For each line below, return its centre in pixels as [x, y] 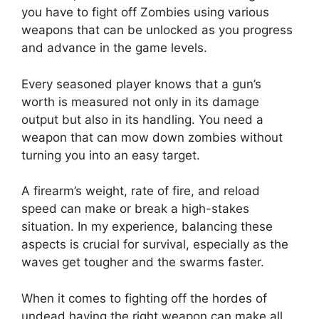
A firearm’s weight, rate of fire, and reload [141, 191]
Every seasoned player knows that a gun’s [141, 84]
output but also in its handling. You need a [142, 119]
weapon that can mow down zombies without [152, 137]
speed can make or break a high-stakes [135, 209]
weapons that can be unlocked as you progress [157, 30]
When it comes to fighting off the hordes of [144, 298]
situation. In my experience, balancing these [147, 227]
